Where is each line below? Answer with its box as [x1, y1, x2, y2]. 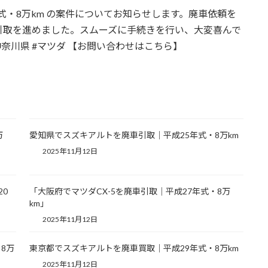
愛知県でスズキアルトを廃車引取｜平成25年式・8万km [29, 129, 239, 140]
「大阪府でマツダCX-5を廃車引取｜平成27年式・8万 [29, 186, 230, 197]
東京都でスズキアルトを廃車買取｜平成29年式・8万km [29, 243, 239, 254]
